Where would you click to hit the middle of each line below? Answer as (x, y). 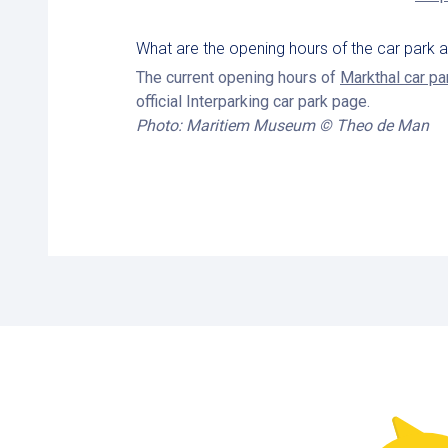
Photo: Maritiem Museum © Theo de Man (282, 125)
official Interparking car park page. (253, 101)
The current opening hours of (238, 77)
